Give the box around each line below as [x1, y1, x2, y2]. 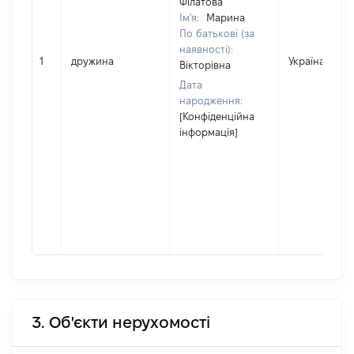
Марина [206, 12, 245, 23]
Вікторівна [179, 59, 231, 70]
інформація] [179, 126, 238, 137]
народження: [179, 95, 243, 106]
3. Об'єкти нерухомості [32, 314, 210, 331]
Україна [288, 55, 325, 66]
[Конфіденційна [179, 111, 254, 122]
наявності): [179, 43, 233, 55]
